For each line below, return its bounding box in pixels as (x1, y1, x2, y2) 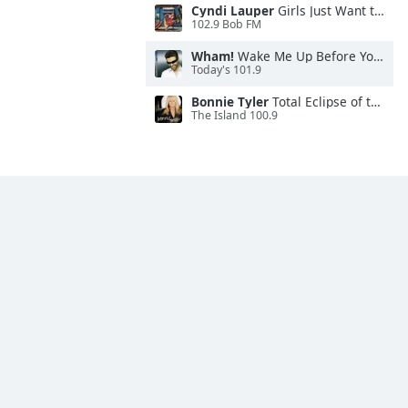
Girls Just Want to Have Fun (274, 2, 374, 19)
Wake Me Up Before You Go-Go (234, 47, 373, 65)
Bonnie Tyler (191, 93, 269, 110)
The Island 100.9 (191, 107, 278, 124)
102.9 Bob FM (191, 16, 261, 33)
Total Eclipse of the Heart (269, 93, 371, 110)
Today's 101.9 (191, 62, 261, 78)
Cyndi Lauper (191, 2, 274, 19)
